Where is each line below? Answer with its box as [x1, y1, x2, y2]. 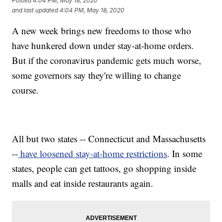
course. [12, 84, 39, 97]
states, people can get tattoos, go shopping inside [12, 162, 197, 175]
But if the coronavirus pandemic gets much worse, [12, 54, 202, 67]
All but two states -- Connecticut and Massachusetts [12, 132, 206, 145]
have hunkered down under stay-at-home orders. [12, 39, 194, 52]
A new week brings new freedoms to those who [12, 24, 192, 37]
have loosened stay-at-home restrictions [18, 147, 167, 160]
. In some [167, 147, 203, 160]
